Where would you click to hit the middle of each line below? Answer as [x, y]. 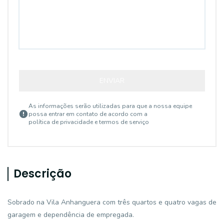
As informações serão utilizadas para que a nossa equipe [110, 106]
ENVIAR [112, 81]
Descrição [42, 174]
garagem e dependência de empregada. [71, 215]
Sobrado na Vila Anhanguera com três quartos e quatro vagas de [112, 202]
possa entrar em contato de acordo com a [88, 114]
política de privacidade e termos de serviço [89, 122]
